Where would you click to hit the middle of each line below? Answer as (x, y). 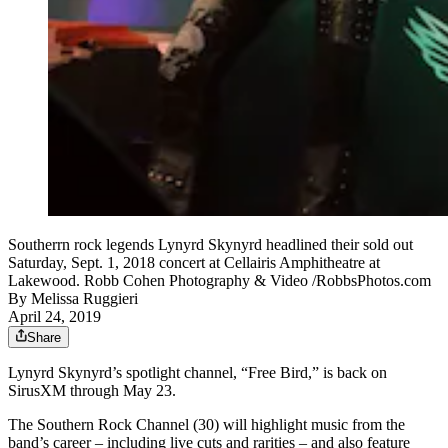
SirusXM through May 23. (92, 391)
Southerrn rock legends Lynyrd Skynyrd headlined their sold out (210, 245)
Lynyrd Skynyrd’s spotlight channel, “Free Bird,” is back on (197, 373)
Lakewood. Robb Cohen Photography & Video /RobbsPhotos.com (219, 281)
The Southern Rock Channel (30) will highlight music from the (206, 425)
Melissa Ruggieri (84, 299)
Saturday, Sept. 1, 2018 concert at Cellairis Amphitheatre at (194, 263)
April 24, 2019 (54, 317)
